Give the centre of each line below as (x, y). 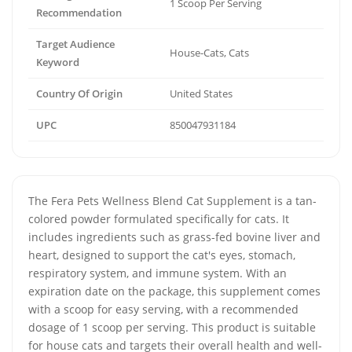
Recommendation (79, 13)
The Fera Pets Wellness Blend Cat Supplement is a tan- (172, 201)
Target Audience (75, 44)
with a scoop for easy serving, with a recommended (163, 309)
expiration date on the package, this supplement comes (174, 291)
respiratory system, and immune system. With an (158, 273)
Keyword (58, 62)
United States (201, 93)
